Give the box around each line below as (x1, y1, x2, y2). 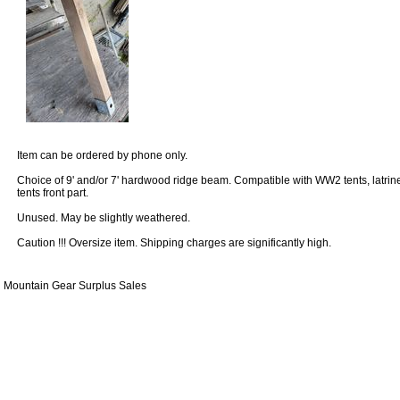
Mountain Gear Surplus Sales (4, 279, 146, 293)
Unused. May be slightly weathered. (17, 212, 190, 225)
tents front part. (17, 187, 88, 200)
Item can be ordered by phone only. (17, 149, 187, 162)
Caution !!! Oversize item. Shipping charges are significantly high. (17, 237, 331, 250)
